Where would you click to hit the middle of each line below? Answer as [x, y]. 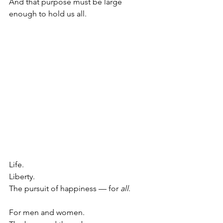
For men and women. [47, 213]
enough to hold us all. [48, 13]
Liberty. [22, 177]
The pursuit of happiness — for [65, 189]
